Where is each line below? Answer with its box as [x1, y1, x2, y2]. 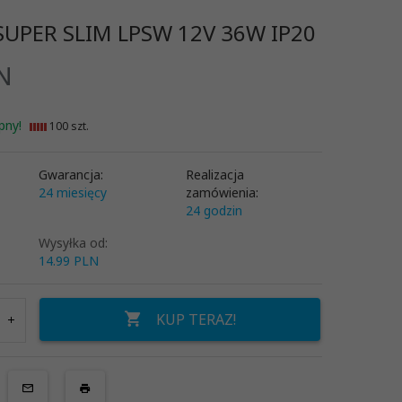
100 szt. [46, 118, 89, 134]
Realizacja [185, 165, 244, 183]
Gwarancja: [39, 165, 104, 183]
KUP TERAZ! [155, 309, 236, 329]
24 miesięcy [39, 183, 108, 201]
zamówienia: [185, 183, 258, 201]
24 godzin [185, 201, 242, 219]
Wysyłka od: [39, 233, 109, 251]
